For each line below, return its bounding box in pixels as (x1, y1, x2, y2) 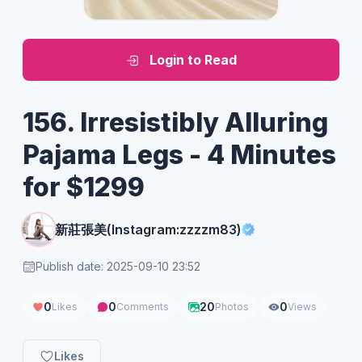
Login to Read (149, 51, 237, 68)
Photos (215, 300, 249, 313)
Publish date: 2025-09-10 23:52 (36, 259, 200, 273)
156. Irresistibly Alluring (23, 106, 328, 138)
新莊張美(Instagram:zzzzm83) (55, 221, 242, 238)
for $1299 (23, 170, 145, 203)
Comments (116, 300, 169, 313)
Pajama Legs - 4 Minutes (23, 138, 336, 170)
